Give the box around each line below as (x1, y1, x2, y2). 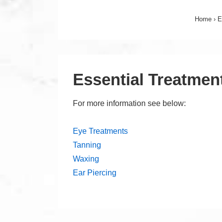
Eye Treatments (73, 127, 128, 135)
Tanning (73, 141, 101, 149)
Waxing (73, 155, 99, 163)
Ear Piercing (73, 168, 116, 177)
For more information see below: (73, 99, 186, 108)
